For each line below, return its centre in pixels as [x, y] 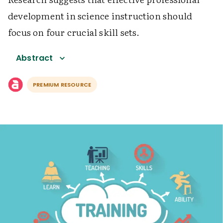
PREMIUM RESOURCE [62, 85]
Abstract [35, 58]
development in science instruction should [100, 16]
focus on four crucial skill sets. [74, 32]
